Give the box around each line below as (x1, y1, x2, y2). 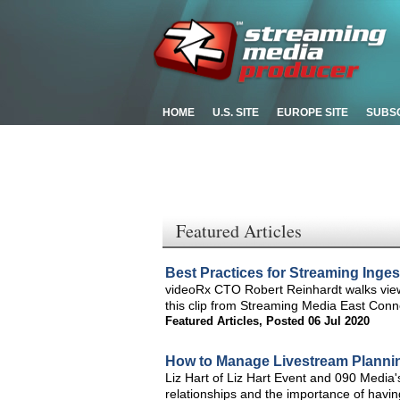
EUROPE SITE (277, 106, 348, 119)
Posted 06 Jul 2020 (266, 314, 370, 328)
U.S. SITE (212, 106, 259, 119)
